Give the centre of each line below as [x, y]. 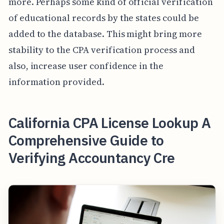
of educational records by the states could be [103, 18]
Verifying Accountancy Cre [91, 158]
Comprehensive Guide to [86, 140]
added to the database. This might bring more [105, 34]
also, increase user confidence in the [86, 66]
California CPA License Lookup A [109, 123]
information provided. [56, 82]
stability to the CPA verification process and [101, 50]
